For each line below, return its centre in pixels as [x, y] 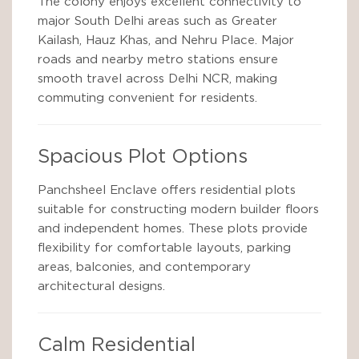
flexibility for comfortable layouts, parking [164, 248]
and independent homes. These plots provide [173, 229]
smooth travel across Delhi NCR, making [157, 79]
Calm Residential [117, 345]
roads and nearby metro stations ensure [158, 60]
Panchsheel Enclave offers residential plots [167, 190]
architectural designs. [101, 286]
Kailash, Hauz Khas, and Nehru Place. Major [166, 40]
